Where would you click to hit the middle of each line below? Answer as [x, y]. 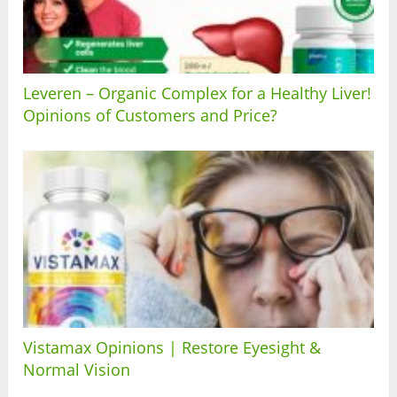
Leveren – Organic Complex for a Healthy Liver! [198, 93]
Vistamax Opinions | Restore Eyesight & [172, 347]
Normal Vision [77, 369]
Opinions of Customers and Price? [151, 115]
